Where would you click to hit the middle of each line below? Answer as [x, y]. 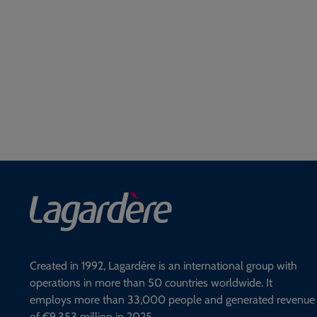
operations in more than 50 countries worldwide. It [151, 283]
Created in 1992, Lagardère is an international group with [163, 266]
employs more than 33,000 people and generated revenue [172, 300]
